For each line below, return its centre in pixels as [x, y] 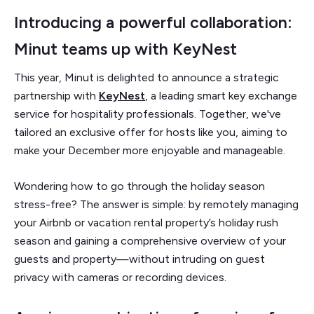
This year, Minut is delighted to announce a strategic [146, 77]
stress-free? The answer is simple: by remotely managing [156, 204]
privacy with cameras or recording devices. [120, 277]
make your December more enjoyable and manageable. [150, 150]
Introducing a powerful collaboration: [153, 22]
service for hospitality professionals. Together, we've [148, 114]
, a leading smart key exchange [221, 95]
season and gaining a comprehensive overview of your [150, 240]
